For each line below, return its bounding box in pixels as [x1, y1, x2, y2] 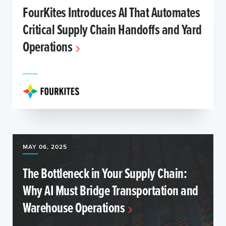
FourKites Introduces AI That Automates [23, 2, 200, 22]
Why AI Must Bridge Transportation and [23, 180, 198, 200]
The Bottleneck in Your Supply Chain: [23, 163, 187, 183]
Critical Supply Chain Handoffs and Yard [23, 19, 202, 39]
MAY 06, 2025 [23, 142, 67, 151]
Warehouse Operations [23, 197, 125, 217]
